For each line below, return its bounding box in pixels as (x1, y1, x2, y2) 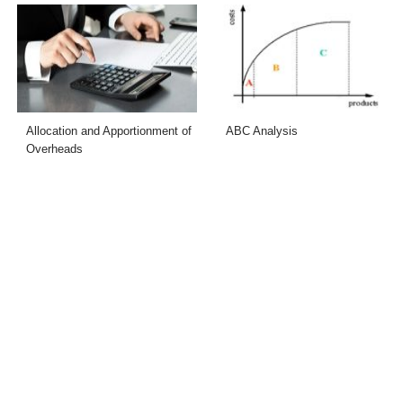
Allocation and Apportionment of (26, 124, 193, 139)
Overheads (26, 142, 84, 157)
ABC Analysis (225, 124, 298, 139)
